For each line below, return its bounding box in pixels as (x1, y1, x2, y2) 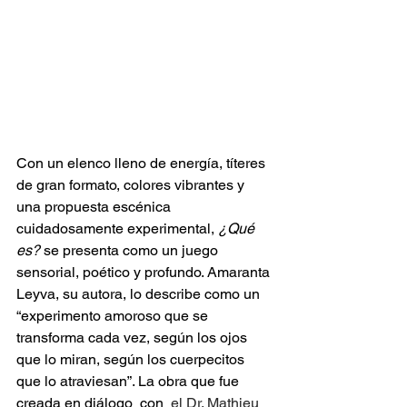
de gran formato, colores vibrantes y (16, 175, 248, 194)
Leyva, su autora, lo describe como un (16, 284, 263, 303)
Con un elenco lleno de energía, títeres (16, 154, 269, 172)
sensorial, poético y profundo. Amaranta (16, 263, 273, 281)
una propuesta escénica (16, 197, 174, 215)
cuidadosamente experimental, (16, 219, 218, 237)
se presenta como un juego (40, 241, 222, 259)
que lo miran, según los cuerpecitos (16, 350, 248, 368)
